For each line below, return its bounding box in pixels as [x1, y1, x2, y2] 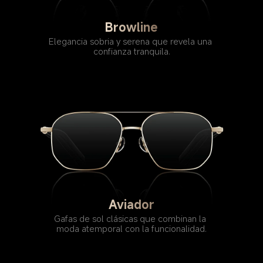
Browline [104, 18, 158, 35]
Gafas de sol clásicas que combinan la [54, 213, 209, 225]
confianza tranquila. [93, 45, 170, 57]
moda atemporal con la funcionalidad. [56, 222, 207, 235]
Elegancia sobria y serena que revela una [49, 35, 214, 47]
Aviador [108, 196, 154, 213]
